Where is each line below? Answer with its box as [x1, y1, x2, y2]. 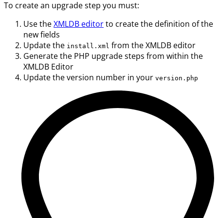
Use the [23, 18, 54, 30]
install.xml [67, 42, 109, 50]
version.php [155, 74, 198, 82]
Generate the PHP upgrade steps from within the [23, 51, 203, 62]
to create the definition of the [104, 18, 213, 30]
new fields [23, 29, 60, 40]
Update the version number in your [23, 72, 155, 83]
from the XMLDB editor [109, 40, 196, 51]
